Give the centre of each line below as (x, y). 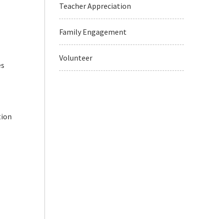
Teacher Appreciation (95, 6)
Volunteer (76, 58)
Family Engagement (93, 32)
